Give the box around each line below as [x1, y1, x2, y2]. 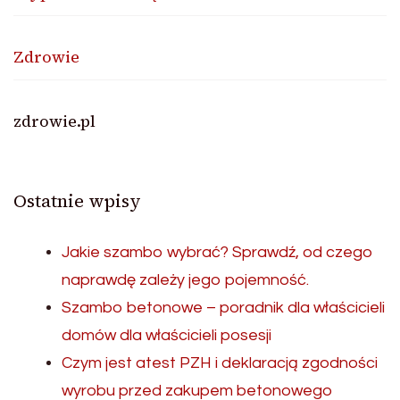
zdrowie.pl [13, 109, 96, 132]
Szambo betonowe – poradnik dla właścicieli [62, 298, 385, 316]
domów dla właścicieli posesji [62, 326, 271, 344]
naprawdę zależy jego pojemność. [62, 271, 309, 288]
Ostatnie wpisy [13, 187, 141, 213]
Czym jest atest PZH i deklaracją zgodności [62, 354, 378, 371]
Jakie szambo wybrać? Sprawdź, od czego [62, 243, 373, 261]
